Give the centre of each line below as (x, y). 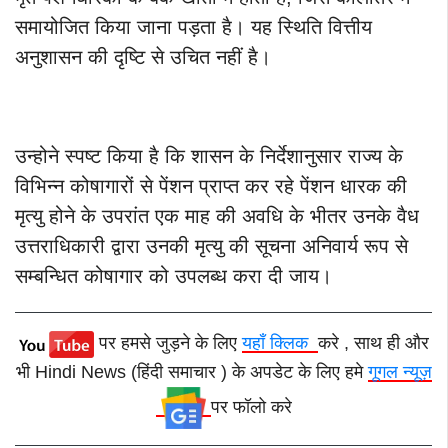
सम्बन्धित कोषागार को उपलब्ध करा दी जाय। (173, 275)
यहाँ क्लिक (279, 342)
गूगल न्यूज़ (399, 371)
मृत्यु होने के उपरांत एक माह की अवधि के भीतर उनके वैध (217, 215)
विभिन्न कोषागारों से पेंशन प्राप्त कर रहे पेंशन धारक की (211, 185)
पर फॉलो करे (251, 406)
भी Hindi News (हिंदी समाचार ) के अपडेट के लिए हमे (191, 371)
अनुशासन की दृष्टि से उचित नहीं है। (143, 56)
